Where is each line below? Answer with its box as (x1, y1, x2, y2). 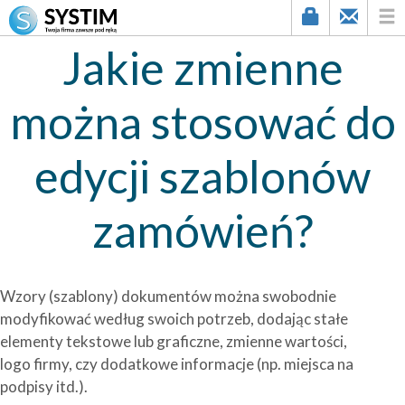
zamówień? (91, 203, 314, 258)
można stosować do (9, 95, 396, 149)
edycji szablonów (34, 149, 371, 203)
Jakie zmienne (61, 41, 344, 95)
